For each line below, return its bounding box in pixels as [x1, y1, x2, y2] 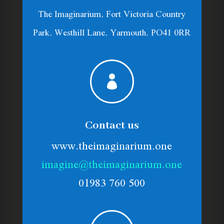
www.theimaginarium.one [51, 135, 172, 158]
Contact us [84, 118, 139, 133]
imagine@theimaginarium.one [41, 153, 182, 177]
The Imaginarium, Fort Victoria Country [38, 5, 186, 24]
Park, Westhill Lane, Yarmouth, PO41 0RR [33, 23, 191, 43]
